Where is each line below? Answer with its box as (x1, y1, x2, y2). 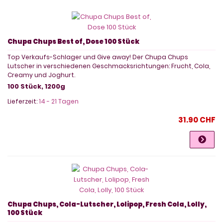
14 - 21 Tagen (39, 97, 79, 106)
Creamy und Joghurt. (7, 70, 75, 79)
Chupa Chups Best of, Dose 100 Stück (7, 36, 139, 46)
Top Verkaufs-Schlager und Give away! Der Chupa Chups (7, 52, 188, 61)
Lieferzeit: (7, 97, 39, 106)
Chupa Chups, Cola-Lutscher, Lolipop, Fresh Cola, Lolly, (7, 199, 207, 209)
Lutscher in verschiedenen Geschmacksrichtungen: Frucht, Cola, (7, 61, 210, 70)
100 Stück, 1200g (7, 81, 65, 91)
